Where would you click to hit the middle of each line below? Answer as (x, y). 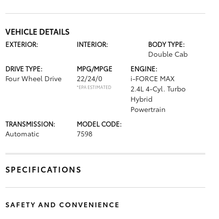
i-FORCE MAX (152, 78)
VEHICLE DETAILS (37, 31)
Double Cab (168, 54)
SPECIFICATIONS (43, 169)
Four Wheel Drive (33, 78)
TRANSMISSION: (30, 123)
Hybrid (141, 99)
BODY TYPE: (167, 44)
